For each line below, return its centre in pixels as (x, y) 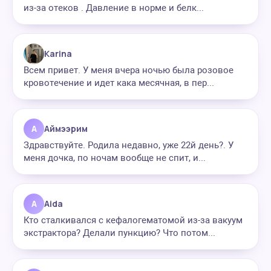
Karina (58, 54)
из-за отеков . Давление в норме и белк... (114, 8)
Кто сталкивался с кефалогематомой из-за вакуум (133, 220)
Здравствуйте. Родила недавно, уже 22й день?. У (129, 145)
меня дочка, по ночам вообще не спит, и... (115, 158)
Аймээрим (66, 129)
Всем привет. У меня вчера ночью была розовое (129, 70)
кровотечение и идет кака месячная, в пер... (119, 83)
